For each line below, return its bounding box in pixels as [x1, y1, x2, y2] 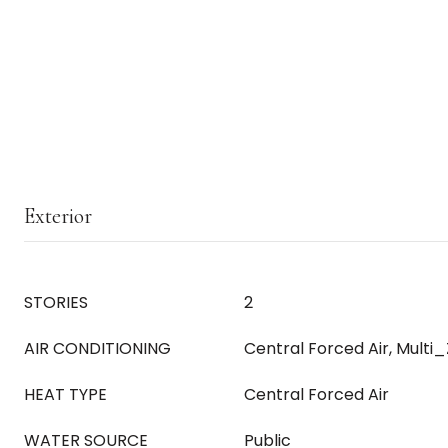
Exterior [24, 203, 92, 229]
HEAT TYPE [24, 383, 107, 406]
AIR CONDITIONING [24, 337, 171, 360]
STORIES [24, 291, 88, 314]
